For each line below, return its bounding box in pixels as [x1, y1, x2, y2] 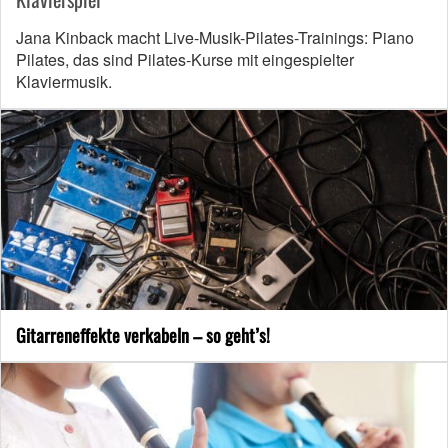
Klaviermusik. [16, 70, 112, 94]
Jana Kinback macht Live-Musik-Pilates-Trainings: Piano [16, 26, 414, 50]
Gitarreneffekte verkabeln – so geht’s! [16, 322, 270, 349]
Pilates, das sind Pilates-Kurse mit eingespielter [16, 48, 354, 72]
